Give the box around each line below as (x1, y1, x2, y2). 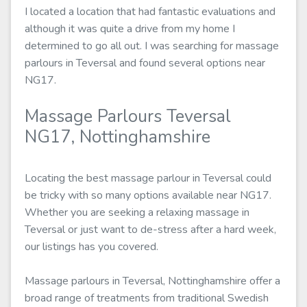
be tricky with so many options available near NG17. (25, 188, 271, 203)
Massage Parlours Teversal (25, 105, 231, 128)
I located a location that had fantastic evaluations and (25, 4, 275, 19)
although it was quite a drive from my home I (25, 21, 235, 36)
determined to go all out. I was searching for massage (25, 38, 279, 53)
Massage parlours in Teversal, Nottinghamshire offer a (25, 273, 280, 288)
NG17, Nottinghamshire (25, 125, 210, 149)
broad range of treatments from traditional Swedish (25, 291, 269, 306)
